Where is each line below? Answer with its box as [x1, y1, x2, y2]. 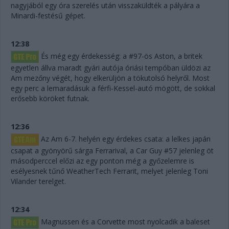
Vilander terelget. [11, 176, 66, 187]
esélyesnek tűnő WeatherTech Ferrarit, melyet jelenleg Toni [11, 166, 208, 176]
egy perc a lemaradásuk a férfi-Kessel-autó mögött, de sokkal [11, 83, 215, 94]
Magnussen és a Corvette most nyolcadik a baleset [39, 217, 210, 227]
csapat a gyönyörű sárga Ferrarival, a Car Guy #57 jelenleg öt [11, 146, 214, 156]
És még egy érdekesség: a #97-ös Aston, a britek [39, 51, 202, 61]
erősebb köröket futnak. [11, 94, 89, 104]
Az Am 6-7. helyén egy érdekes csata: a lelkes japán [39, 134, 211, 144]
